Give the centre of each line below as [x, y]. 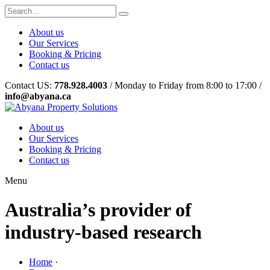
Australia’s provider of [98, 210]
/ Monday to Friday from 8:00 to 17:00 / [184, 85]
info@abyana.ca [38, 96]
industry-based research [103, 232]
